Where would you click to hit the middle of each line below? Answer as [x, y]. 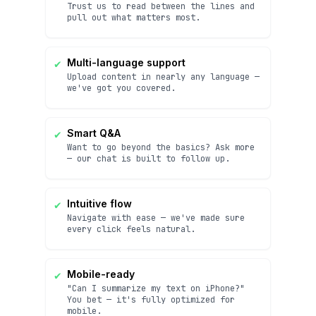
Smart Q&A [94, 133]
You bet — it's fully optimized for [151, 300]
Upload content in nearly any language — [163, 77]
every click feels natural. [131, 229]
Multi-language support [126, 62]
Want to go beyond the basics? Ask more [161, 147]
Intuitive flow [99, 203]
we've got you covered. [121, 88]
